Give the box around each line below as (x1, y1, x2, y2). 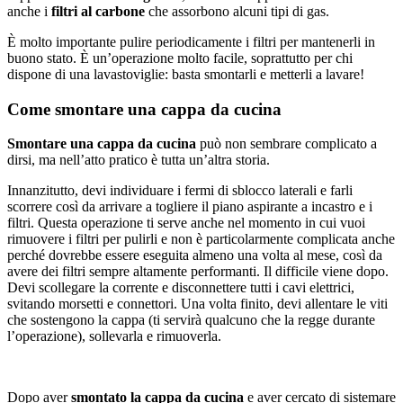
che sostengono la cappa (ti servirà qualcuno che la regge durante (7, 312, 375, 328)
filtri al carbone (51, 3, 145, 19)
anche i (7, 3, 51, 19)
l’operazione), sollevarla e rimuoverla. (7, 328, 221, 345)
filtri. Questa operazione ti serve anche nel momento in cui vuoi (7, 215, 365, 231)
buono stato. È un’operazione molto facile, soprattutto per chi (7, 49, 353, 66)
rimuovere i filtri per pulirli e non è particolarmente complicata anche (7, 231, 395, 247)
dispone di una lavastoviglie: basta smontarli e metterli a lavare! (7, 66, 364, 82)
